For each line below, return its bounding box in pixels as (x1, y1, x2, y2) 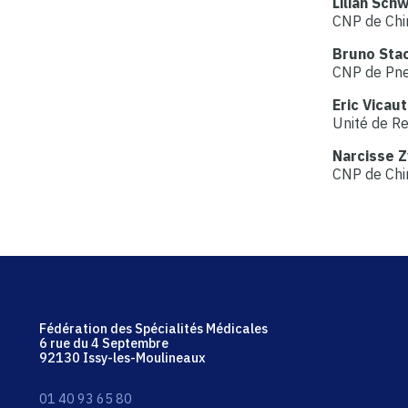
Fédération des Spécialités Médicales (39, 319, 269, 337)
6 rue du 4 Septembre (39, 333, 169, 352)
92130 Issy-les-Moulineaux (39, 348, 207, 366)
